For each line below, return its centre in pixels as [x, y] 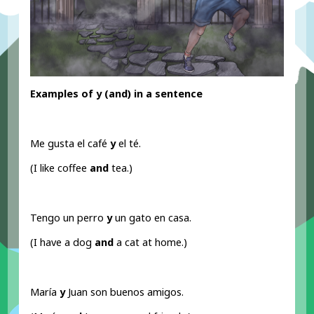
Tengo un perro [69, 217]
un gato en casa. [152, 217]
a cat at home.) [151, 243]
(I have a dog [63, 243]
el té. [129, 143]
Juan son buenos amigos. [125, 292]
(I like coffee [60, 168]
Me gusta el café [70, 143]
